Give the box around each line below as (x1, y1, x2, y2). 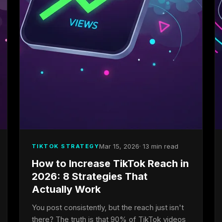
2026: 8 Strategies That (31, 170, 148, 182)
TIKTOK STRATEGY (31, 142, 100, 150)
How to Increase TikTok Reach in (31, 158, 189, 169)
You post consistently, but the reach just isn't (31, 203, 184, 212)
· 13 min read (139, 142, 179, 150)
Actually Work (31, 183, 101, 195)
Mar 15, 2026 (99, 142, 140, 150)
